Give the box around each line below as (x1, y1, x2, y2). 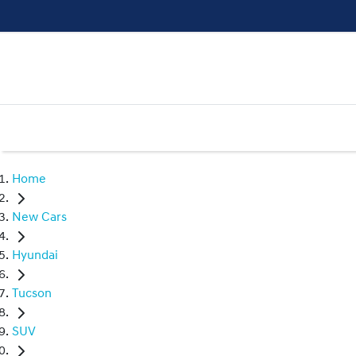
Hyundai (12, 250, 58, 263)
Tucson (12, 288, 52, 301)
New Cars (12, 211, 67, 225)
